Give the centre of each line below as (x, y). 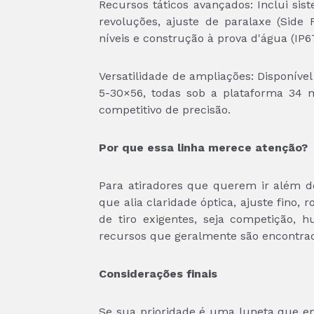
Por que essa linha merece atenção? (204, 148)
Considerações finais (158, 274)
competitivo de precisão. (165, 110)
